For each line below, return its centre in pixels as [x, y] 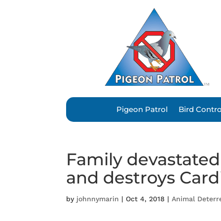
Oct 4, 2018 [146, 199]
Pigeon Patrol [142, 110]
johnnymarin [98, 199]
